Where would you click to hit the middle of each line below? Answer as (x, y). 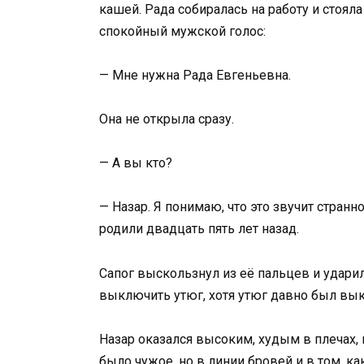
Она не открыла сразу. (167, 119)
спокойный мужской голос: (182, 31)
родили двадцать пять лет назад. (199, 229)
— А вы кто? (136, 163)
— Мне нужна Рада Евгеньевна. (195, 75)
